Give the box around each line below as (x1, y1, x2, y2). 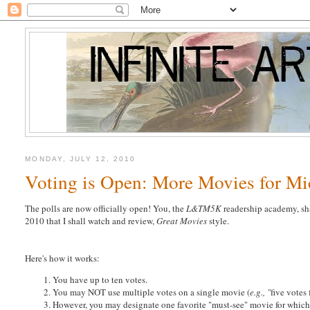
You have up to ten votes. (53, 273, 148, 286)
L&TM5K (186, 202, 224, 215)
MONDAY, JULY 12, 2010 (25, 155, 136, 163)
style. (207, 215, 230, 228)
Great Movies (156, 215, 208, 228)
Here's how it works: (25, 252, 100, 265)
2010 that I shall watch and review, (25, 215, 157, 228)
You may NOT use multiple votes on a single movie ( (53, 286, 250, 299)
